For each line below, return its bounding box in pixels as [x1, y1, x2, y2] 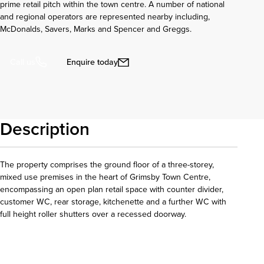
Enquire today [67, 55, 118, 68]
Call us [9, 55, 36, 68]
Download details [9, 237, 75, 250]
